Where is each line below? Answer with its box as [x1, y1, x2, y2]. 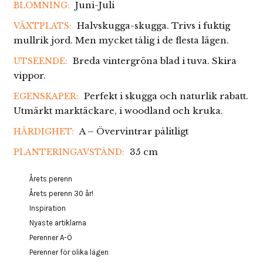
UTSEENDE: [13, 56, 70, 66]
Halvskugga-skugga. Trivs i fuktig [76, 20, 230, 31]
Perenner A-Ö [29, 233, 72, 242]
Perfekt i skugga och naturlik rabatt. [83, 90, 248, 102]
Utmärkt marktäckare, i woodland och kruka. [13, 105, 223, 116]
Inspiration [29, 204, 66, 213]
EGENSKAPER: [13, 91, 81, 102]
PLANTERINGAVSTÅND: [13, 147, 127, 157]
